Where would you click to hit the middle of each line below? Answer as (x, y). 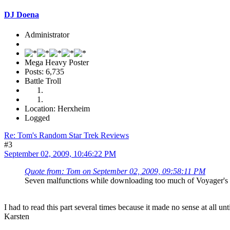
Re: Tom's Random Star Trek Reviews (66, 135)
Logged (37, 118)
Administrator (47, 34)
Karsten (17, 216)
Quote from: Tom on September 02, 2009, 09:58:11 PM (115, 171)
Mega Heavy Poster (57, 62)
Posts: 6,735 (44, 71)
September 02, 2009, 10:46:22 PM (60, 154)
